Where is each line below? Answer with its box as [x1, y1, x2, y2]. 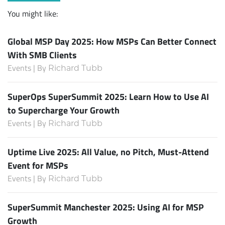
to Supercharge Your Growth [8, 103, 120, 117]
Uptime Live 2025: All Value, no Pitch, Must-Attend [8, 145, 209, 158]
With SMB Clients [8, 48, 77, 61]
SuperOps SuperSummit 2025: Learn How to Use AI [8, 89, 209, 103]
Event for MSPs [8, 158, 68, 172]
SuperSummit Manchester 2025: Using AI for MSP [8, 200, 204, 213]
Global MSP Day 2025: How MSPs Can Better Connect [8, 34, 216, 48]
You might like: [8, 8, 58, 19]
